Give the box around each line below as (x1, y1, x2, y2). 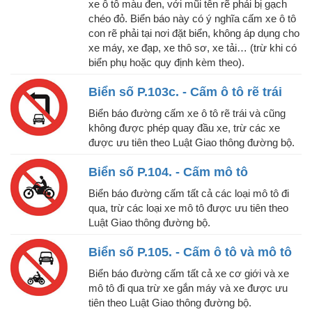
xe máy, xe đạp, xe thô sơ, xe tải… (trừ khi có (88, 42, 297, 54)
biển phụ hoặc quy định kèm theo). (88, 56, 244, 69)
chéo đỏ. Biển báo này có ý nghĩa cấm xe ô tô (88, 13, 296, 25)
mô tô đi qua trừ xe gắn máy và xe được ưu (88, 282, 288, 295)
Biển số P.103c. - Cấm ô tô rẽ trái (88, 85, 282, 100)
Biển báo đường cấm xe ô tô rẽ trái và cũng (88, 107, 286, 120)
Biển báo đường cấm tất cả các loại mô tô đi (88, 187, 289, 200)
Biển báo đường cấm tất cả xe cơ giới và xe (88, 267, 289, 280)
